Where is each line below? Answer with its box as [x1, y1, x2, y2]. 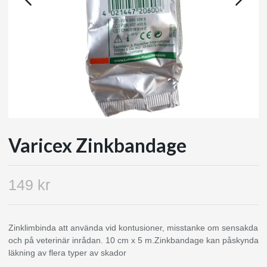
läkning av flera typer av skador [8, 247, 126, 257]
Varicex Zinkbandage [8, 133, 187, 157]
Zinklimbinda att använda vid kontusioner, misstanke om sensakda [8, 222, 258, 232]
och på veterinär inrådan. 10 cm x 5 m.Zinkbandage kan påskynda [8, 235, 259, 245]
